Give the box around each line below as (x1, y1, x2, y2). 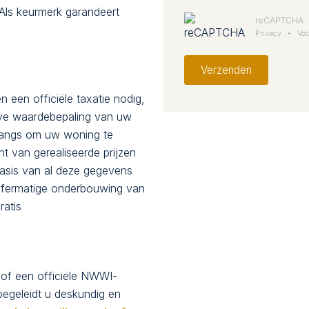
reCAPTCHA (255, 15, 304, 26)
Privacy (255, 28, 282, 38)
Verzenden (201, 63, 252, 77)
